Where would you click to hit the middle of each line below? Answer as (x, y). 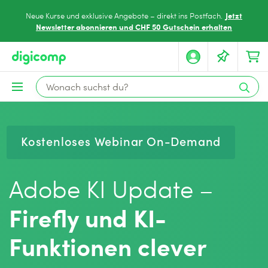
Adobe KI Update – (111, 188)
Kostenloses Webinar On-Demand (121, 141)
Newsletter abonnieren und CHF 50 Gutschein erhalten (134, 27)
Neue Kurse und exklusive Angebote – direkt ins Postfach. (125, 16)
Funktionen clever (107, 246)
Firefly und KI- (88, 217)
